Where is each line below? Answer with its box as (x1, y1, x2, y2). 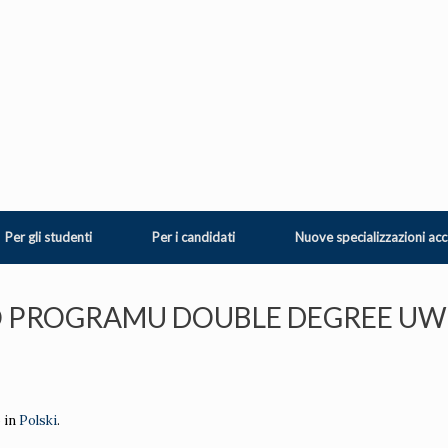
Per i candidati (152, 229, 235, 246)
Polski (19, 412, 57, 430)
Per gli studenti (5, 229, 92, 246)
